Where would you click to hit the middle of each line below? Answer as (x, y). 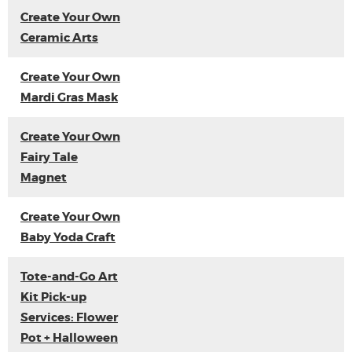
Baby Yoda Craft (68, 237)
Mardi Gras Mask (69, 97)
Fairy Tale (49, 157)
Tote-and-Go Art (69, 277)
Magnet (44, 178)
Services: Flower (69, 317)
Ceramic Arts (59, 38)
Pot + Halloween (69, 338)
